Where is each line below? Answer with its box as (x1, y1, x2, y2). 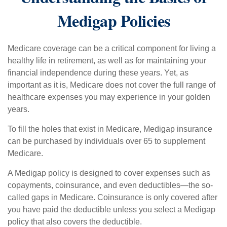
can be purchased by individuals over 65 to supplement (8, 137, 205, 145)
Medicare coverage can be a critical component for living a (8, 44, 216, 53)
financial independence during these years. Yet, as (8, 68, 188, 77)
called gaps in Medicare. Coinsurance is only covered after (8, 193, 217, 202)
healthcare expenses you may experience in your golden (8, 93, 210, 101)
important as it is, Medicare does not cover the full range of (8, 81, 215, 89)
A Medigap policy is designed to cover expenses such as (8, 169, 210, 177)
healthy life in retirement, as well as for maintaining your (8, 56, 206, 65)
